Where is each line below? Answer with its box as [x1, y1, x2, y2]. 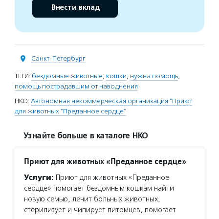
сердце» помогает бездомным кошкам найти [24, 184, 174, 193]
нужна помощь [130, 72, 178, 80]
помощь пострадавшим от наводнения [15, 82, 138, 90]
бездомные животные [32, 72, 103, 80]
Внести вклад [50, 3, 100, 12]
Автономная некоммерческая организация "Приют [31, 97, 192, 105]
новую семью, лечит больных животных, [24, 195, 160, 203]
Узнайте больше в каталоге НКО [23, 131, 148, 141]
